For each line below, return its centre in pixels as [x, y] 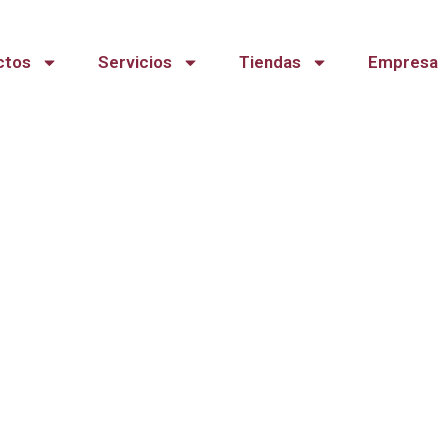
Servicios [135, 62]
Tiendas [270, 62]
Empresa [403, 62]
